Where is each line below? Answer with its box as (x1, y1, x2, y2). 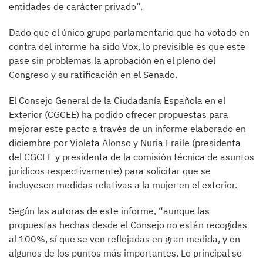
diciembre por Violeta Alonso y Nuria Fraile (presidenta (9, 137, 241, 149)
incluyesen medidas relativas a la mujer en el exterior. (9, 179, 237, 191)
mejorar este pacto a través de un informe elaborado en (9, 123, 246, 135)
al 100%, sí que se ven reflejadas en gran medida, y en (9, 233, 240, 245)
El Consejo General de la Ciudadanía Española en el (9, 95, 225, 107)
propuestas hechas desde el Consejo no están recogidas (9, 219, 247, 231)
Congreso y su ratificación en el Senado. (9, 69, 177, 81)
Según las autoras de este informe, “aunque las (9, 205, 210, 217)
